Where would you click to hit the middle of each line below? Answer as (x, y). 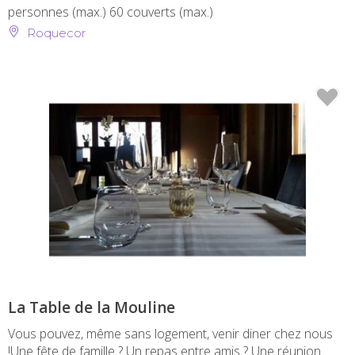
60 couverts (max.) (161, 12)
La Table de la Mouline (92, 308)
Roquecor (55, 33)
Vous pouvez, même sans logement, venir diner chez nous (170, 334)
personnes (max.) (59, 12)
